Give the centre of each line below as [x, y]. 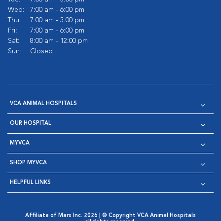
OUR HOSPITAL [31, 124]
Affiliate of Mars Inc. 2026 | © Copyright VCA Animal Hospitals [110, 216]
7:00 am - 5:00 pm [57, 20]
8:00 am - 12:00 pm [59, 41]
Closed [41, 51]
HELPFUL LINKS [30, 183]
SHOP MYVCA [28, 163]
